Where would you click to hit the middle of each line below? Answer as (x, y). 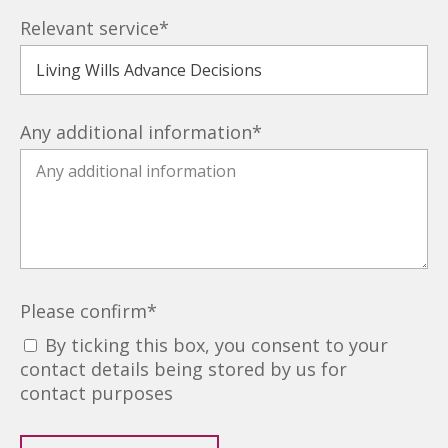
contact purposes (96, 393)
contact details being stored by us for (183, 369)
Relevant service (89, 28)
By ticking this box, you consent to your (216, 345)
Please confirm (83, 311)
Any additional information (136, 132)
